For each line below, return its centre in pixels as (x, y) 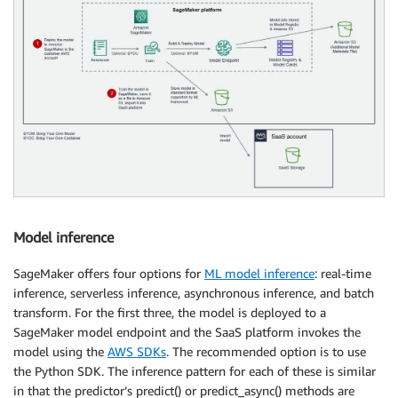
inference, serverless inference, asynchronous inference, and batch (194, 292)
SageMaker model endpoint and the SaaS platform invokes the (187, 331)
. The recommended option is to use (266, 351)
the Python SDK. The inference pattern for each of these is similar (195, 370)
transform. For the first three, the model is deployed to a (170, 312)
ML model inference (259, 273)
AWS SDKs (137, 351)
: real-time (343, 273)
